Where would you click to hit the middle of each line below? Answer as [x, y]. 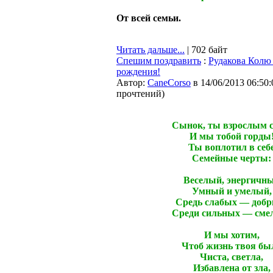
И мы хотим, [232, 235]
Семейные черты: [232, 158]
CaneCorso [169, 83]
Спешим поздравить [159, 61]
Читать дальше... [151, 50]
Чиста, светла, [232, 257]
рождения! [138, 72]
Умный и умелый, [232, 191]
